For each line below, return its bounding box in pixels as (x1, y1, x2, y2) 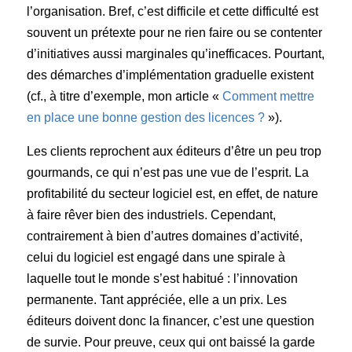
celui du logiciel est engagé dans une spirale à (27, 250, 286, 264)
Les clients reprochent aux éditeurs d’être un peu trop (27, 144, 322, 158)
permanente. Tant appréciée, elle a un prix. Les (27, 292, 288, 306)
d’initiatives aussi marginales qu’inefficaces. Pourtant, (27, 46, 325, 60)
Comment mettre (222, 89, 315, 103)
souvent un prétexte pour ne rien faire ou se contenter (27, 25, 323, 39)
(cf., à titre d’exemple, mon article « (27, 89, 223, 103)
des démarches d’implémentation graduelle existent (27, 68, 314, 82)
